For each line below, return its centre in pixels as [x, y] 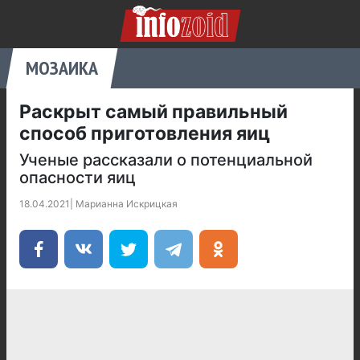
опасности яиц [78, 178]
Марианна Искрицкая [127, 204]
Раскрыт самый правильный [153, 112]
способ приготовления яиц [145, 133]
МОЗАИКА [62, 68]
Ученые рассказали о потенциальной [166, 160]
